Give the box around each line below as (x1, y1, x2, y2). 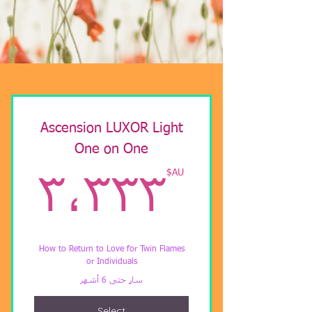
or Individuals (86, 258, 137, 267)
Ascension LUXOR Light (40, 121, 183, 136)
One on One (75, 142, 148, 157)
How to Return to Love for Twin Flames (38, 245, 185, 254)
